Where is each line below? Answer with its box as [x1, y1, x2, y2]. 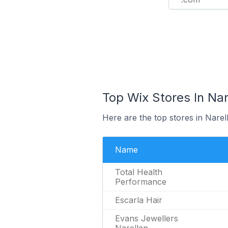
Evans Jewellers [115, 213, 178, 223]
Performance [115, 177, 166, 187]
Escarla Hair [115, 195, 162, 205]
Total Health [115, 167, 162, 177]
